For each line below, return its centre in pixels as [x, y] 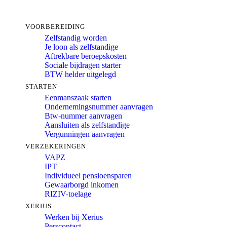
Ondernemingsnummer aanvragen [99, 107]
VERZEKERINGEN [56, 146]
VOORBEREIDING [55, 26]
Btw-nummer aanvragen [83, 116]
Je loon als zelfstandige [81, 47]
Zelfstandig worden [76, 38]
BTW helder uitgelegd [80, 74]
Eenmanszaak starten [78, 98]
